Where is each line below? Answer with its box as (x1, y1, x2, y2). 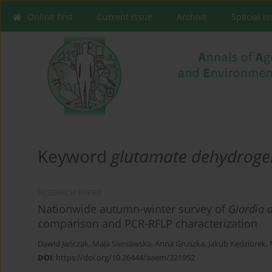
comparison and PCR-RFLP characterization (38, 216, 257, 231)
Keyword (38, 144, 111, 168)
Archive (177, 11, 207, 22)
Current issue (97, 11, 152, 22)
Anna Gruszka (155, 239, 205, 250)
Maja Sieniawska (92, 239, 151, 250)
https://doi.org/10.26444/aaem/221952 (56, 252, 195, 263)
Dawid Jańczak (38, 239, 89, 250)
